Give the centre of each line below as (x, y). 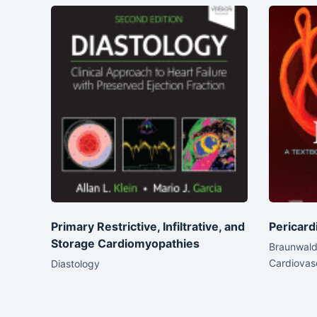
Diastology (75, 263)
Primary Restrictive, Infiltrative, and (148, 226)
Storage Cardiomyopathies (125, 243)
